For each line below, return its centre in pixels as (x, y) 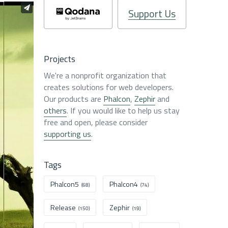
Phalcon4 (124, 184)
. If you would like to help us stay (123, 110)
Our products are (74, 99)
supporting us (67, 134)
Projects (60, 59)
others (55, 110)
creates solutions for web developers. (109, 87)
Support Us (152, 13)
